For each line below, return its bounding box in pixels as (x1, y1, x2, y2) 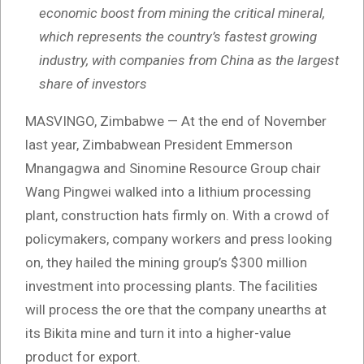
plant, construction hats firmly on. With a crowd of (25, 207, 330, 224)
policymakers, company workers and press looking (25, 231, 332, 248)
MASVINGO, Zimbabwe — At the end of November (25, 113, 327, 130)
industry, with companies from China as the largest (39, 52, 339, 69)
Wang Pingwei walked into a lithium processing (25, 184, 311, 201)
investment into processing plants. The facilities (25, 278, 318, 295)
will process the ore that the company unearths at (25, 301, 327, 318)
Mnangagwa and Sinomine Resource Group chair (25, 160, 321, 177)
